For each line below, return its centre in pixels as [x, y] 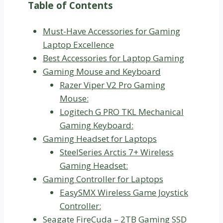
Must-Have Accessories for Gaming [111, 31]
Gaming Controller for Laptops [103, 179]
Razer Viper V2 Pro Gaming [112, 85]
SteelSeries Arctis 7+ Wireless [116, 152]
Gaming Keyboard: [96, 125]
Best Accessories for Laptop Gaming [113, 58]
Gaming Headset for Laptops [100, 139]
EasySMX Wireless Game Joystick [124, 193]
